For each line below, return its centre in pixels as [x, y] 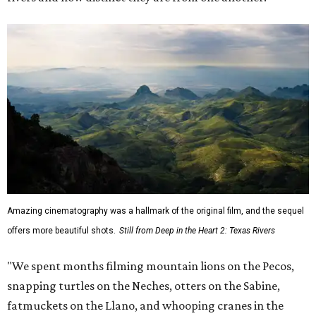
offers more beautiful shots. [61, 230]
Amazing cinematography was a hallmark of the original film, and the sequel [156, 211]
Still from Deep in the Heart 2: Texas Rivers [197, 230]
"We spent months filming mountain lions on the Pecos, [151, 266]
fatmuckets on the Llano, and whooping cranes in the [145, 305]
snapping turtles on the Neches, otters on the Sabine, [144, 285]
